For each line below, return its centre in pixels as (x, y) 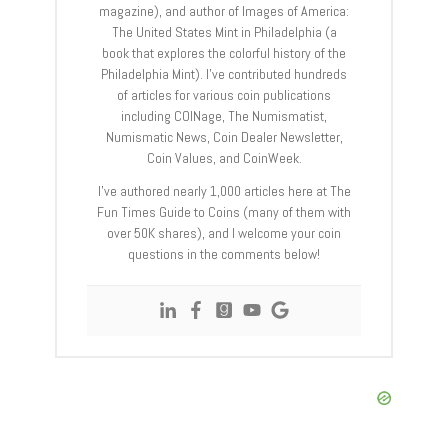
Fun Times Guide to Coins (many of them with (224, 212)
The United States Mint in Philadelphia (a (224, 32)
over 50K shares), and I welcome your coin (224, 233)
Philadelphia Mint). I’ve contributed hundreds (224, 74)
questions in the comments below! (224, 254)
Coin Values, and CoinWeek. (224, 158)
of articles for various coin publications (224, 95)
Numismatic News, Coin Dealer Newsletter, (224, 137)
